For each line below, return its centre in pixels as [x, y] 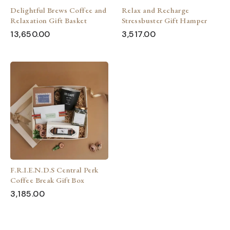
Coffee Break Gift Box [47, 180]
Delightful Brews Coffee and [59, 10]
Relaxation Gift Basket [49, 21]
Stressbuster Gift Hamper [165, 21]
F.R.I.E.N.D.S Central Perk [54, 170]
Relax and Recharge [156, 10]
